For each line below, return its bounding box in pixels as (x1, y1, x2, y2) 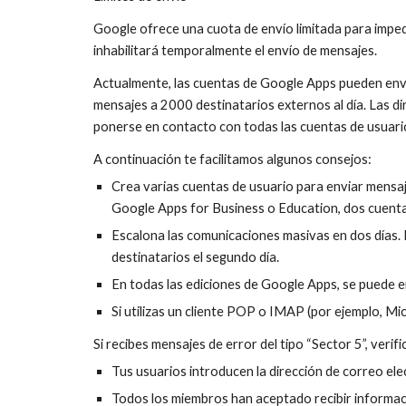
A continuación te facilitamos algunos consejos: (92, 151, 372, 167)
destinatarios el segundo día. (111, 249, 279, 265)
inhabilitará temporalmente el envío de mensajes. (92, 43, 377, 58)
